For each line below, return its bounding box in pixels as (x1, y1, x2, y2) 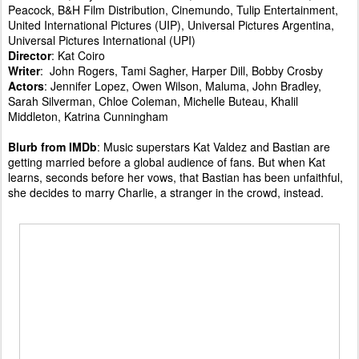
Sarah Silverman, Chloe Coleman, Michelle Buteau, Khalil (8, 92, 298, 109)
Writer (8, 62, 40, 79)
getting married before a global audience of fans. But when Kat (8, 153, 325, 170)
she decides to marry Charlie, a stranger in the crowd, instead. (8, 184, 324, 200)
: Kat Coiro (51, 46, 105, 63)
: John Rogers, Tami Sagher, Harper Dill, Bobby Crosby (40, 62, 323, 79)
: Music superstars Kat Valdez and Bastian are (97, 138, 330, 155)
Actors (8, 77, 44, 94)
